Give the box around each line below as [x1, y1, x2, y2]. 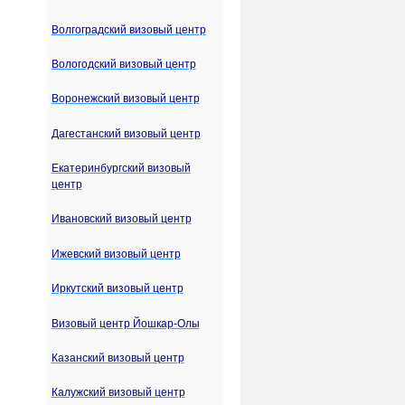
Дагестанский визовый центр [51, 127, 201, 140]
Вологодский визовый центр [51, 57, 196, 71]
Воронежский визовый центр [51, 92, 200, 106]
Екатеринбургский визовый [51, 162, 191, 175]
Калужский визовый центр [51, 386, 185, 400]
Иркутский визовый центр [51, 282, 184, 296]
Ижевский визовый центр [51, 247, 181, 260]
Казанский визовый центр [51, 352, 184, 365]
